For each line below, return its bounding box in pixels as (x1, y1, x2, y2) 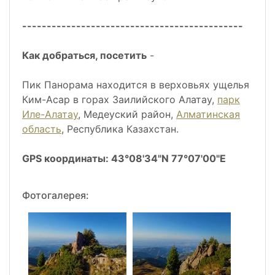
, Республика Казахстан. (61, 123, 179, 136)
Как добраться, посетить (22, 49, 147, 62)
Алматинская (176, 108, 240, 121)
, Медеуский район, (78, 108, 176, 121)
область (22, 123, 61, 136)
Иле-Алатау (22, 108, 78, 121)
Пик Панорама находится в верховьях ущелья (22, 79, 249, 91)
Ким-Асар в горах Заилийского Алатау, (22, 93, 217, 106)
